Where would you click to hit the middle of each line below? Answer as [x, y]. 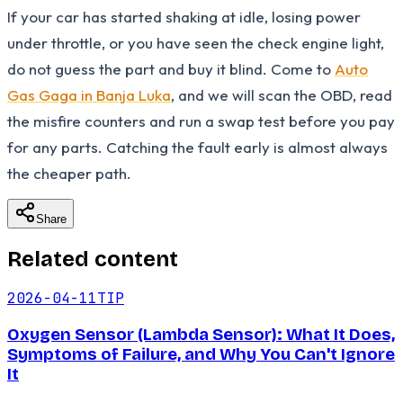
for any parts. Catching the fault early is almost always [197, 147]
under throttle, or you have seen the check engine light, [196, 42]
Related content [93, 259]
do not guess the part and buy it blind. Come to [171, 68]
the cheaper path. [69, 173]
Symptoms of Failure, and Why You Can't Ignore [201, 355]
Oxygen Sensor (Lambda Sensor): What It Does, [201, 335]
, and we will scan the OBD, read [282, 94]
